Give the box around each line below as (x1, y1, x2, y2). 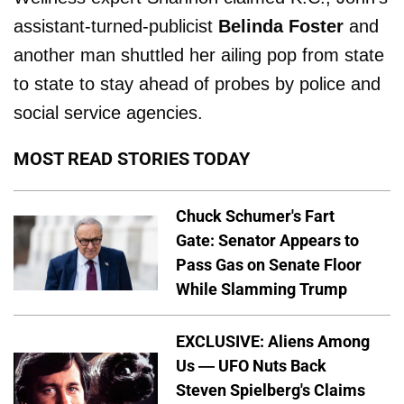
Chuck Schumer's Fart (176, 207, 335, 226)
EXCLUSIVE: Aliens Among (176, 332, 370, 352)
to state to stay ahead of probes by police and (14, 73, 381, 94)
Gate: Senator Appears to (176, 231, 359, 251)
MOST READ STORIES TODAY (14, 147, 250, 170)
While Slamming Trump (176, 280, 347, 299)
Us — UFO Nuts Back (176, 356, 326, 376)
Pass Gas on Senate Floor (176, 255, 362, 275)
